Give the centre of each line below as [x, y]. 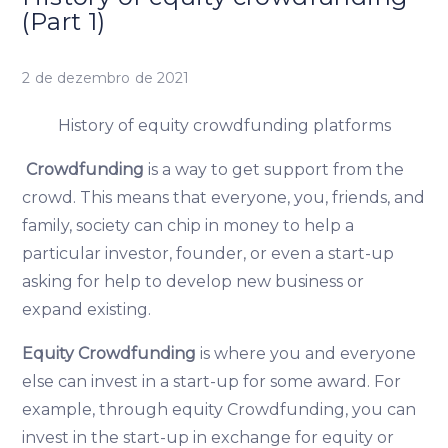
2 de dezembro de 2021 [106, 78]
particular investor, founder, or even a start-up [208, 254]
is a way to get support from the [274, 170]
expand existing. [87, 310]
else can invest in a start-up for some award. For [212, 382]
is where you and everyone [306, 354]
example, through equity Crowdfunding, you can [219, 410]
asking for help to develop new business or [193, 282]
